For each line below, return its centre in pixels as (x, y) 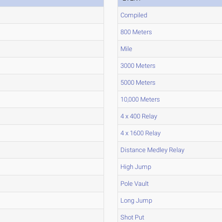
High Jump (136, 167)
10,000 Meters (140, 99)
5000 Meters (138, 83)
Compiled (134, 15)
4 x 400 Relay (139, 116)
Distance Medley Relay (153, 150)
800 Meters (137, 32)
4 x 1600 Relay (141, 133)
